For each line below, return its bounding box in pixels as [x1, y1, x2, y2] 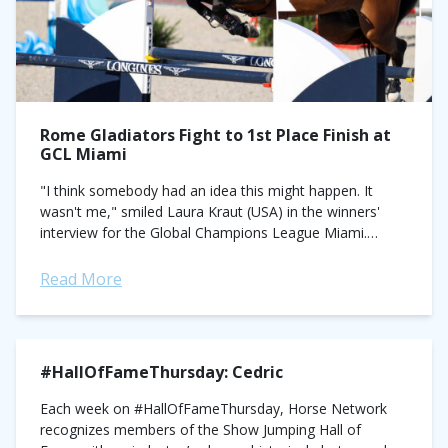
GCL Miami [40, 143, 127, 165]
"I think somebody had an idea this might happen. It [40, 181, 373, 200]
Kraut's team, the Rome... [40, 244, 204, 263]
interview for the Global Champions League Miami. [40, 223, 367, 242]
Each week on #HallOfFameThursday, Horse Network [40, 399, 387, 418]
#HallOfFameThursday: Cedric [40, 361, 283, 383]
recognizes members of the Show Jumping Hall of [40, 420, 361, 439]
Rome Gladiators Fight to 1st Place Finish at [40, 124, 391, 146]
